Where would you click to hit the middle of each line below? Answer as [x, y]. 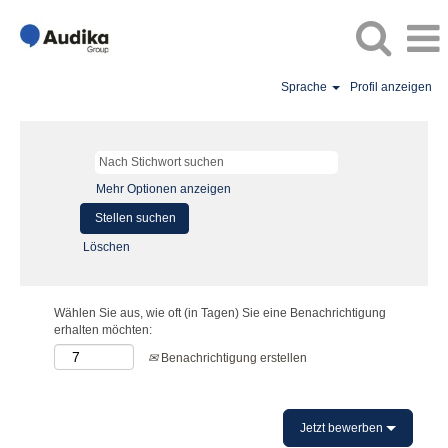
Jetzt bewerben [343, 428]
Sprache [306, 87]
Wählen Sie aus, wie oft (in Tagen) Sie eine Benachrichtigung [220, 313]
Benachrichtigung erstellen [232, 358]
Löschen [106, 247]
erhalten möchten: [103, 330]
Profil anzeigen [391, 87]
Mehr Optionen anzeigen [163, 189]
